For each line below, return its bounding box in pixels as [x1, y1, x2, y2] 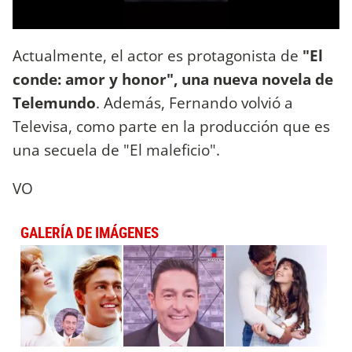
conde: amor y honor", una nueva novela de [13, 68, 333, 90]
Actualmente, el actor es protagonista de [13, 45, 299, 67]
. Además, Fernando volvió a [96, 92, 293, 114]
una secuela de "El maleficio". [13, 139, 220, 161]
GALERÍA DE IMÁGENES [20, 224, 159, 243]
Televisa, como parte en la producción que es [13, 115, 330, 137]
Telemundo [13, 92, 96, 114]
